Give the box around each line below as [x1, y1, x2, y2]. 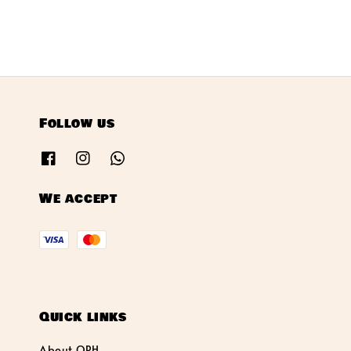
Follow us [39, 113, 115, 133]
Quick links [39, 307, 127, 327]
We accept [39, 189, 118, 209]
